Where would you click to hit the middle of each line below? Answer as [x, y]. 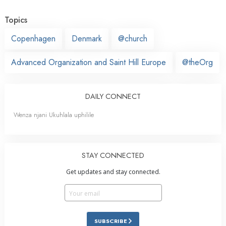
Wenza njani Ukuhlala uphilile [54, 115]
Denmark [87, 38]
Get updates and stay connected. [113, 172]
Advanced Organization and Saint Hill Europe [89, 62]
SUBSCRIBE [111, 221]
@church [133, 38]
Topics [16, 20]
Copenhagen [33, 38]
